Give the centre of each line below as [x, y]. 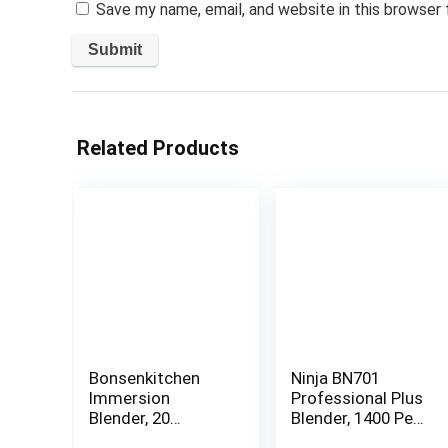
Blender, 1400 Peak [360, 418]
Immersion [129, 398]
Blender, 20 [129, 418]
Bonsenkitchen [144, 378]
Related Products [158, 148]
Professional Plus [356, 398]
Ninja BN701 [335, 378]
